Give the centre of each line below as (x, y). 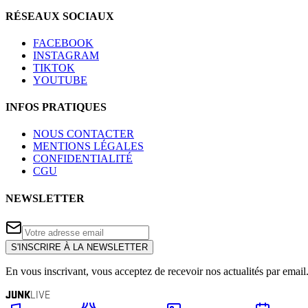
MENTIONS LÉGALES (88, 146)
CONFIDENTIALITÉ (83, 159)
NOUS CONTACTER (84, 134)
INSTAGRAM (66, 55)
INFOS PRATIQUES (56, 107)
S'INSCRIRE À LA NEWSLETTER (79, 247)
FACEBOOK (63, 43)
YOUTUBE (60, 80)
